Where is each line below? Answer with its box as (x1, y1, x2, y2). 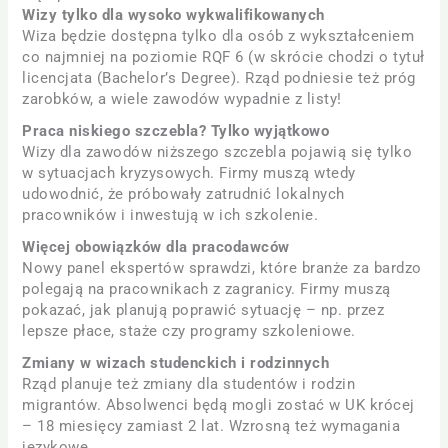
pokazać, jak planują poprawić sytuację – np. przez (22, 301, 385, 320)
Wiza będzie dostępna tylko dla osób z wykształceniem (22, 26, 415, 45)
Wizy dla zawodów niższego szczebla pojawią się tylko (22, 142, 413, 161)
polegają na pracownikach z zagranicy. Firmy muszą (22, 280, 391, 299)
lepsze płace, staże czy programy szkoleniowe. (22, 322, 356, 341)
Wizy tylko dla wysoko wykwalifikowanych (22, 5, 325, 24)
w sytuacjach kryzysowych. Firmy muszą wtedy (22, 163, 356, 182)
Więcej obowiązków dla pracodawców (22, 238, 290, 257)
